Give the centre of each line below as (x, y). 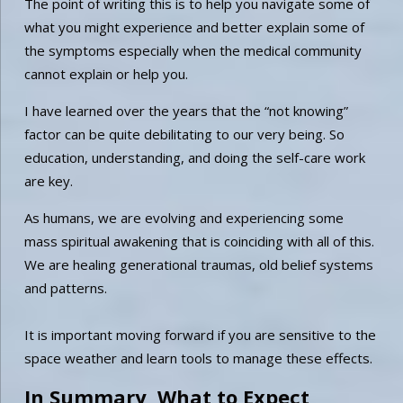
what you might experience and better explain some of (194, 27)
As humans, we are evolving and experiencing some (184, 217)
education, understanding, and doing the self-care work (194, 157)
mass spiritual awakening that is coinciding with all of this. (199, 241)
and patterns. (65, 287)
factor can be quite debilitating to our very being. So (184, 134)
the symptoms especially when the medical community (193, 50)
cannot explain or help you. (106, 73)
